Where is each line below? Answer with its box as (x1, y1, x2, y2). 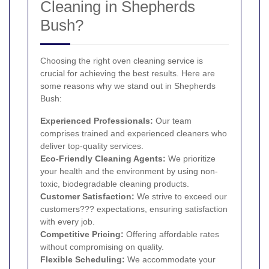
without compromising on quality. (40, 241, 164, 252)
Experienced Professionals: (40, 115, 153, 125)
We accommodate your (125, 254, 216, 264)
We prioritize (166, 153, 216, 163)
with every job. (40, 216, 95, 226)
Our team (153, 115, 192, 125)
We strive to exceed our (134, 191, 227, 201)
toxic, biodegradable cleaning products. (40, 178, 189, 189)
